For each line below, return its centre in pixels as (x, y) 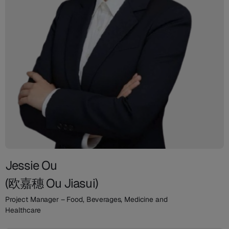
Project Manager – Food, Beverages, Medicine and (86, 199)
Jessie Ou (31, 165)
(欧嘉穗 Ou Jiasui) (52, 183)
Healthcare (23, 210)
